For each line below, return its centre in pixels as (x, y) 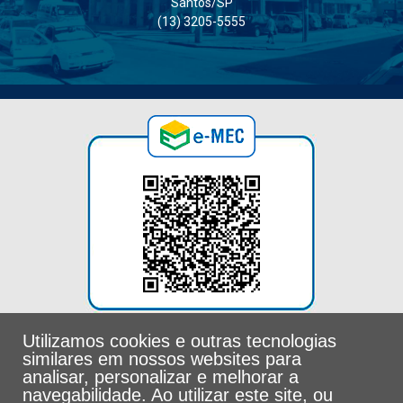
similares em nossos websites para (162, 359)
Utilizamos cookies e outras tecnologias (179, 341)
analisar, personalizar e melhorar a (161, 377)
